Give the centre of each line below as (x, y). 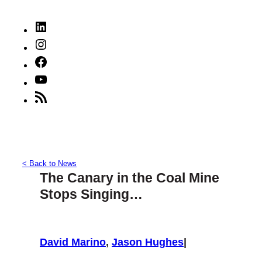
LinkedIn (65, 26)
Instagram (68, 44)
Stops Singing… (91, 194)
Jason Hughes (148, 242)
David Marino (73, 242)
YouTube (66, 79)
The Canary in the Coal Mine (130, 178)
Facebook (68, 61)
